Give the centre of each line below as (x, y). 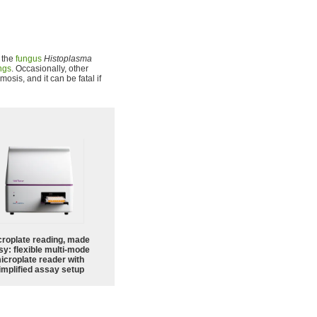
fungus (29, 59)
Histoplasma (68, 59)
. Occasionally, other (50, 69)
